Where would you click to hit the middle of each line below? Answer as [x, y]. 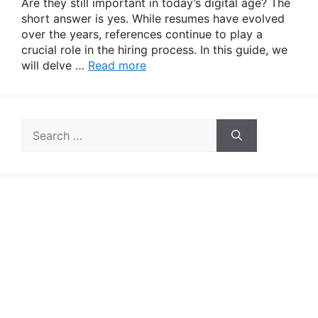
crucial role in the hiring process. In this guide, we [154, 50]
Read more [117, 65]
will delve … [55, 65]
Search [39, 126]
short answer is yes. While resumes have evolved [153, 18]
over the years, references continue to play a [142, 34]
